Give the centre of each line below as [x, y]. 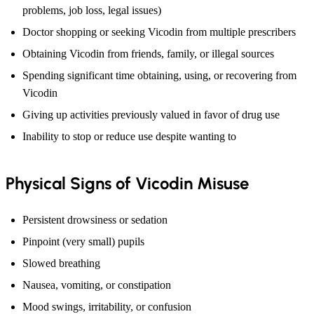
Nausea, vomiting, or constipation [97, 285]
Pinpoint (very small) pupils [83, 241]
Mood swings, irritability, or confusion [107, 306]
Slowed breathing [61, 263]
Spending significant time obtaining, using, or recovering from [159, 75]
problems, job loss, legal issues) [92, 10]
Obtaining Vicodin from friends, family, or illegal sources [148, 53]
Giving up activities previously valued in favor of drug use [151, 114]
